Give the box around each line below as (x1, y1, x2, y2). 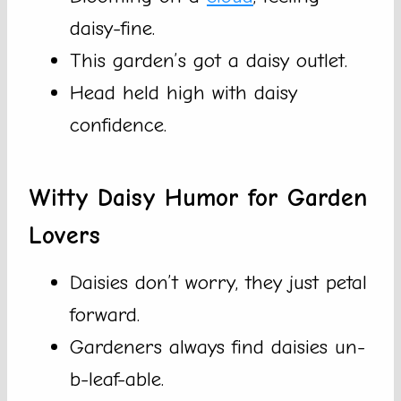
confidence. (70, 113, 166, 138)
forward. (70, 303, 140, 328)
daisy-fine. (70, 16, 155, 41)
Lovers (29, 221, 100, 251)
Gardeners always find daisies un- (70, 335, 365, 360)
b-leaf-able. (70, 367, 164, 392)
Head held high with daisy (70, 81, 297, 106)
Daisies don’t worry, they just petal (70, 270, 367, 295)
